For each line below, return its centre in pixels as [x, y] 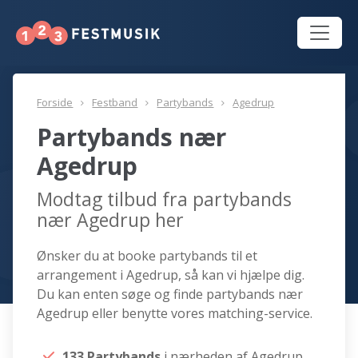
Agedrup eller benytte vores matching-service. [175, 314]
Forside [55, 103]
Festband [115, 103]
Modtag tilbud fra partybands [165, 199]
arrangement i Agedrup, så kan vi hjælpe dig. [171, 275]
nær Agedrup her [111, 220]
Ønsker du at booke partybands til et [147, 256]
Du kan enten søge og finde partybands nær [170, 294]
